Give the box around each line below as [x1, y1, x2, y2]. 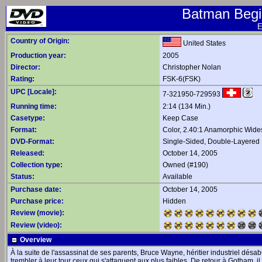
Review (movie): [11, 209, 64, 217]
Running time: [11, 102, 57, 111]
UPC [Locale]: [11, 88, 57, 96]
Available [163, 173, 192, 181]
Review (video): [11, 221, 62, 229]
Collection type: [11, 161, 63, 169]
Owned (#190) [163, 161, 208, 169]
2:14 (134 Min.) [163, 102, 211, 111]
